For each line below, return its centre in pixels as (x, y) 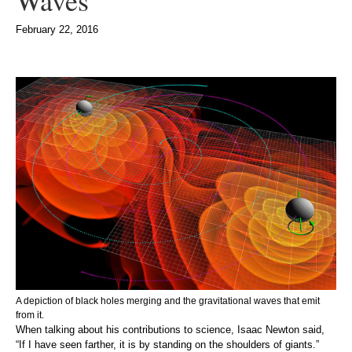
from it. (30, 315)
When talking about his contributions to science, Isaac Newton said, (170, 329)
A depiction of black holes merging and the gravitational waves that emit (168, 301)
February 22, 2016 (57, 30)
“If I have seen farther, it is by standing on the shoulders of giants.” (167, 344)
